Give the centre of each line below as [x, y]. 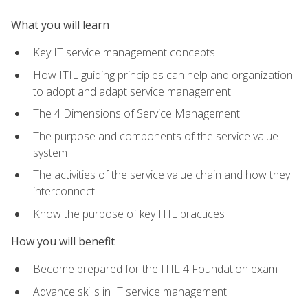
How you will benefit [63, 242]
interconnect [64, 191]
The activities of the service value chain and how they [162, 175]
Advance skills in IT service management [130, 291]
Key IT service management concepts [124, 52]
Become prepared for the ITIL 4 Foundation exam [155, 269]
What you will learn [60, 24]
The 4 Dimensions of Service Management [136, 114]
